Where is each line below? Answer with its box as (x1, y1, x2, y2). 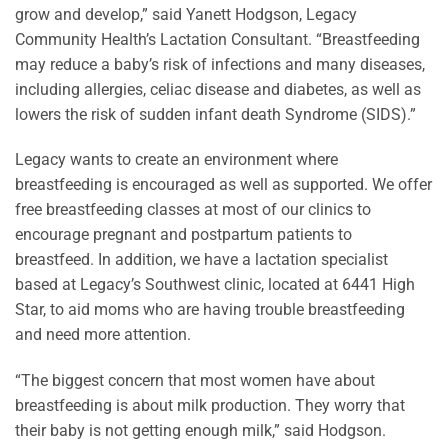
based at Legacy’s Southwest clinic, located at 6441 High (15, 275, 415, 295)
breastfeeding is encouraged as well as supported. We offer (15, 175, 432, 195)
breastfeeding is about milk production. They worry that (15, 396, 405, 416)
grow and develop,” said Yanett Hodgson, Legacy (15, 4, 357, 24)
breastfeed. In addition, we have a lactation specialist (15, 250, 388, 270)
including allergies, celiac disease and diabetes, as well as (15, 79, 421, 99)
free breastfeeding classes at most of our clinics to (15, 200, 371, 220)
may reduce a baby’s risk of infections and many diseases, (15, 54, 425, 74)
